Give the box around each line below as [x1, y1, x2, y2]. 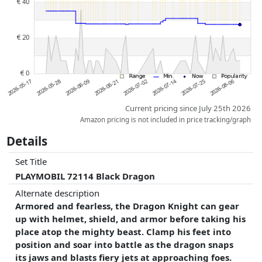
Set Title [15, 156, 47, 167]
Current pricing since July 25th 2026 [125, 102, 251, 113]
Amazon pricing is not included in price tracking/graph [80, 115, 251, 124]
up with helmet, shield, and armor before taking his [15, 212, 246, 225]
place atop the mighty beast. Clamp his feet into [15, 225, 232, 237]
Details [6, 132, 48, 149]
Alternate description [15, 187, 100, 199]
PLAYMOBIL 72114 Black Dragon [15, 170, 156, 182]
